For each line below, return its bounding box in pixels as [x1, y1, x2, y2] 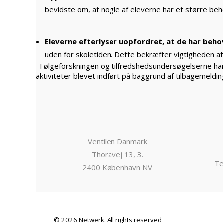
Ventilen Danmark [87, 136, 147, 146]
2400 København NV [82, 162, 152, 172]
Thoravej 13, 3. [91, 149, 143, 159]
